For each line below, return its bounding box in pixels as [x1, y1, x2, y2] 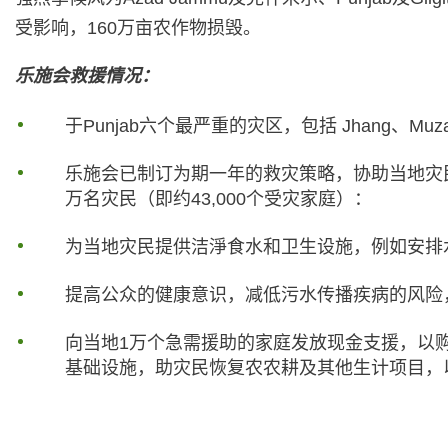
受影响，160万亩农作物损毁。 [15, 17, 261, 38]
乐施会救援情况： [15, 65, 159, 86]
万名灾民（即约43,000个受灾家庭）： [65, 188, 373, 209]
